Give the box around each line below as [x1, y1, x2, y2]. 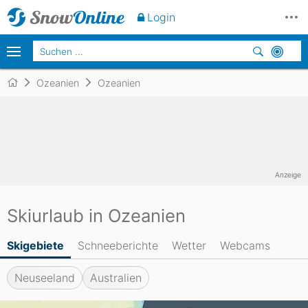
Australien [90, 271, 142, 285]
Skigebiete [7, 239, 64, 252]
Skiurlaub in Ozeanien [7, 205, 186, 226]
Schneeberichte [78, 239, 158, 252]
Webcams [220, 239, 270, 252]
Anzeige [275, 170, 301, 179]
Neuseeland [14, 271, 75, 285]
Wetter [172, 239, 206, 252]
